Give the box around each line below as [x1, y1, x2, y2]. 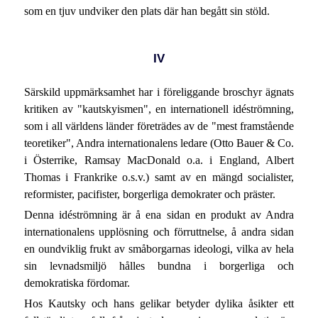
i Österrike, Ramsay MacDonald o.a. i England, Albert [23, 153, 295, 166]
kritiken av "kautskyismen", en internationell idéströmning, [23, 102, 295, 115]
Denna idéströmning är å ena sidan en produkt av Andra [23, 209, 295, 221]
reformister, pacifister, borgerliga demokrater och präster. [23, 187, 275, 200]
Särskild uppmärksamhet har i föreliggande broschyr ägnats [23, 85, 295, 98]
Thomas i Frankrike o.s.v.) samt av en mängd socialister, [23, 170, 295, 183]
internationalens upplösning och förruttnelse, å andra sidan [23, 226, 295, 238]
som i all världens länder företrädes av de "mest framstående [23, 119, 295, 132]
